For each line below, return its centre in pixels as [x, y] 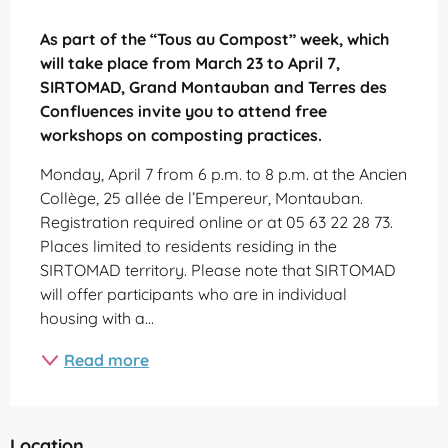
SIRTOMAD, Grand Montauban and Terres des [213, 86]
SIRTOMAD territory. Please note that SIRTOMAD [218, 269]
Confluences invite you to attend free [183, 110]
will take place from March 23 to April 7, [190, 62]
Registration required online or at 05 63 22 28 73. [216, 221]
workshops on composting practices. [181, 134]
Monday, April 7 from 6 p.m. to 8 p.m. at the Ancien [223, 173]
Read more [106, 359]
